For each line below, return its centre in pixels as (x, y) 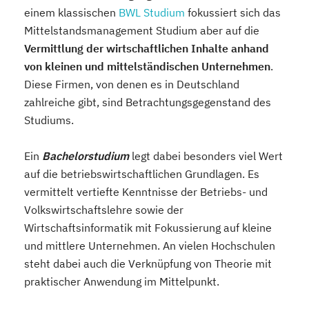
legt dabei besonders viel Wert (206, 156)
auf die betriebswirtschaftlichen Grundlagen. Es (142, 173)
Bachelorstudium (86, 156)
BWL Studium (152, 12)
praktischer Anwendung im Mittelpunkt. (122, 281)
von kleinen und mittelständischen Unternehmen (147, 66)
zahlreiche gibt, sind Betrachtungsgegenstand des (148, 102)
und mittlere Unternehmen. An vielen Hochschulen (150, 245)
